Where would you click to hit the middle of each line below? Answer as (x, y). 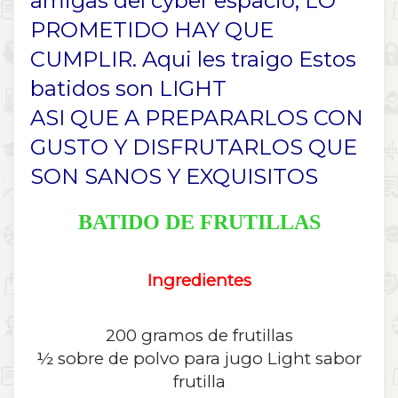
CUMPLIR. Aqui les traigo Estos (193, 60)
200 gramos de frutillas (199, 336)
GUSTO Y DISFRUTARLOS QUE (194, 147)
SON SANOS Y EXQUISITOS (174, 177)
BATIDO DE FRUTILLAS (199, 223)
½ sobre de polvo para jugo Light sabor (199, 359)
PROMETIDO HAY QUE (152, 30)
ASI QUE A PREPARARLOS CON (197, 118)
